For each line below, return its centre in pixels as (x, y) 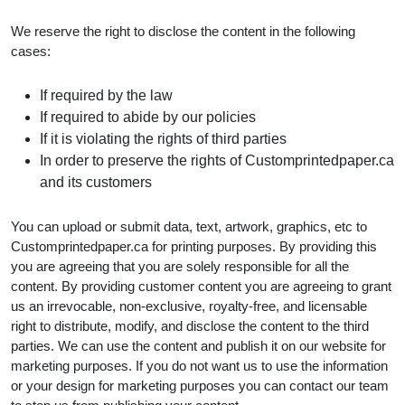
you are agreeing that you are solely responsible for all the (180, 266)
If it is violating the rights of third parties (163, 138)
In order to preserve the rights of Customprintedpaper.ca (217, 160)
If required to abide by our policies (150, 117)
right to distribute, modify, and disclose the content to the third (190, 325)
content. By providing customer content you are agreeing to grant (201, 286)
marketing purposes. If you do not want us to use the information (199, 365)
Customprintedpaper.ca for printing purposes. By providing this (194, 246)
